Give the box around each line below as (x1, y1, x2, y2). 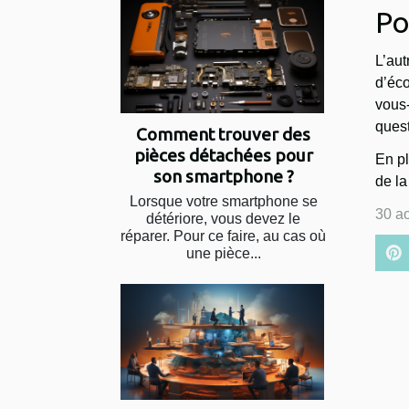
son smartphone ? (152, 165, 294, 186)
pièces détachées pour (133, 144, 313, 165)
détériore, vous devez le (146, 210, 300, 226)
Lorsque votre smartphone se (129, 193, 318, 209)
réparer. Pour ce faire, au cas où (121, 227, 326, 244)
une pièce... (185, 245, 261, 261)
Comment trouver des (136, 123, 310, 144)
